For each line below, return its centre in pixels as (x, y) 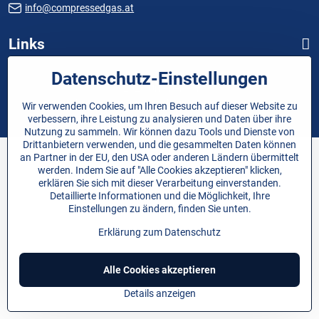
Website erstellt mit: (130, 118)
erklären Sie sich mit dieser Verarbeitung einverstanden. (159, 183)
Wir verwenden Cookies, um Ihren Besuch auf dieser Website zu (159, 106)
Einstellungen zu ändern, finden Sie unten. (159, 209)
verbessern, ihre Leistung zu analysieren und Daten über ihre (159, 119)
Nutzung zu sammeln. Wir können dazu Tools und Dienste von (159, 132)
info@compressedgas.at (80, 8)
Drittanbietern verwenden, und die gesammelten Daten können (159, 145)
